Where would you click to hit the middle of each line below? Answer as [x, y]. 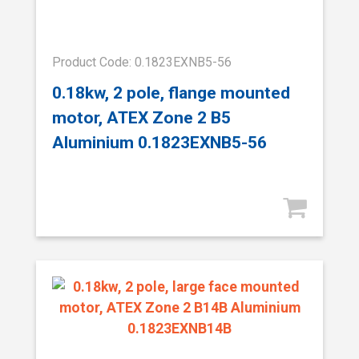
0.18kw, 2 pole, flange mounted [171, 92]
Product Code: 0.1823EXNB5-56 [142, 63]
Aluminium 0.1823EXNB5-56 [159, 142]
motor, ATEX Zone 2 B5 [141, 117]
